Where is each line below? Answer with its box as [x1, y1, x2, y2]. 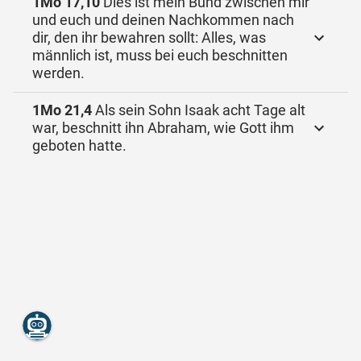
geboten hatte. [32, 137, 127, 154]
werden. [32, 64, 85, 81]
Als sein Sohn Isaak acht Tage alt [92, 102, 305, 118]
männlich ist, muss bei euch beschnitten [32, 47, 288, 64]
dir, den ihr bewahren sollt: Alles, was [32, 29, 266, 46]
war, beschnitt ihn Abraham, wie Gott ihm [32, 119, 294, 136]
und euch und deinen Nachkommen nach [32, 11, 294, 28]
